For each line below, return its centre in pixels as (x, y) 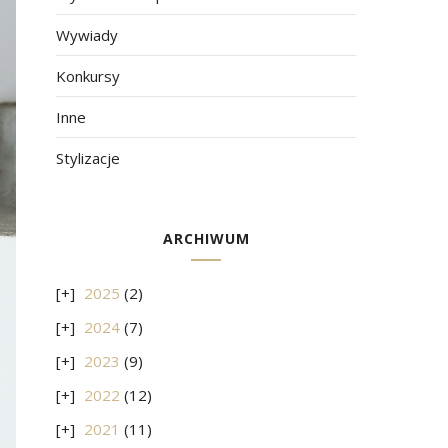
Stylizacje (88, 157)
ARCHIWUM (206, 238)
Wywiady (87, 34)
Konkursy (88, 75)
